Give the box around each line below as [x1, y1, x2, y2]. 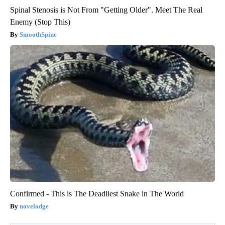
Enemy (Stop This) [10, 18, 70, 27]
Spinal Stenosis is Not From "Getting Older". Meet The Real [10, 6, 202, 15]
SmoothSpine [20, 31, 57, 39]
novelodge [20, 202, 49, 210]
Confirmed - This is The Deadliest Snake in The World [10, 189, 184, 198]
